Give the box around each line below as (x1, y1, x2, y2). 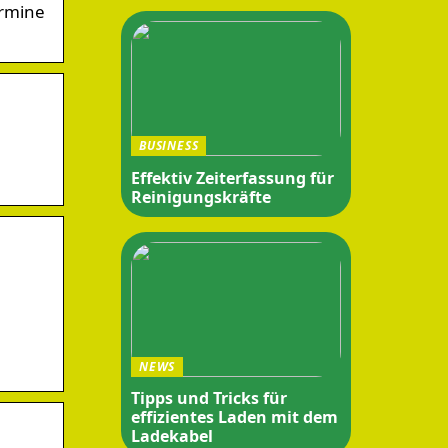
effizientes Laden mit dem (131, 406, 338, 429)
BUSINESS (139, 136, 199, 154)
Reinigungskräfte (131, 185, 271, 208)
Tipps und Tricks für (131, 387, 287, 410)
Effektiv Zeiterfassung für (131, 166, 334, 189)
